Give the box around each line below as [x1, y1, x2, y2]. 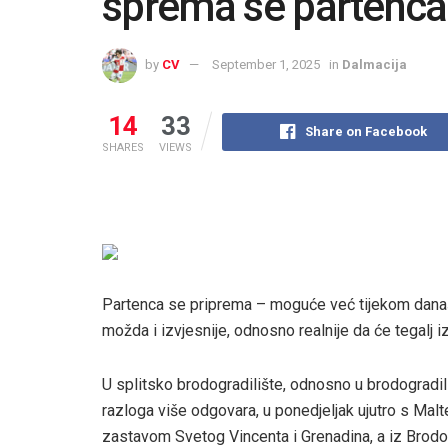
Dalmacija [342, 56, 407, 72]
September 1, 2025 [212, 56, 320, 72]
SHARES [102, 140, 144, 154]
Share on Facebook [305, 123, 428, 139]
